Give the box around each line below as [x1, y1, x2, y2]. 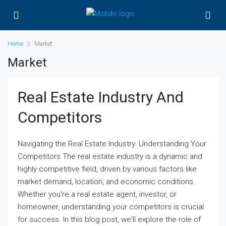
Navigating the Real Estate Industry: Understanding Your [18, 139, 206, 148]
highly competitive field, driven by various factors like [18, 164, 197, 174]
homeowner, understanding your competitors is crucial [18, 202, 204, 211]
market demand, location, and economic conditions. [18, 177, 195, 186]
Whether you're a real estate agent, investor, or [18, 190, 177, 199]
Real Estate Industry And [18, 88, 184, 106]
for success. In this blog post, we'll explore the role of [18, 215, 201, 224]
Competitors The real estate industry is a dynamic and [18, 152, 202, 161]
